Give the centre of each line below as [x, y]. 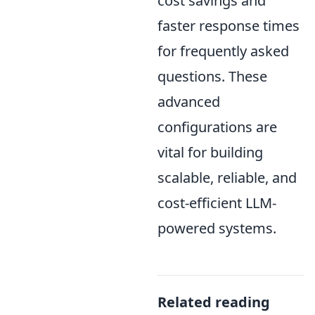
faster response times [229, 25]
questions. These [212, 76]
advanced [189, 101]
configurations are [217, 127]
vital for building [210, 152]
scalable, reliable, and [227, 177]
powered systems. [217, 228]
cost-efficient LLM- [217, 202]
